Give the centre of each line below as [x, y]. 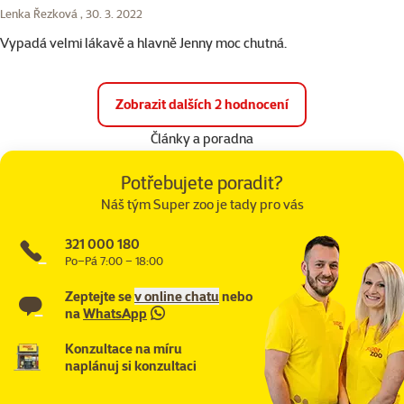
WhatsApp [115, 313]
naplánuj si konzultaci [131, 365]
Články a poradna [202, 138]
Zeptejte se [100, 296]
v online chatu [177, 296]
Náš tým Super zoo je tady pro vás [202, 204]
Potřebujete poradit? [202, 182]
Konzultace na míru [124, 348]
